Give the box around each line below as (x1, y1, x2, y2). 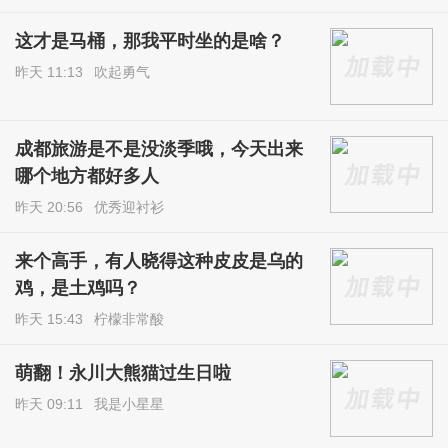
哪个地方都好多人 (15, 165, 160, 186)
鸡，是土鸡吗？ (15, 278, 142, 299)
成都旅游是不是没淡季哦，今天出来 (15, 138, 304, 159)
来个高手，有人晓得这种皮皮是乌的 (15, 251, 304, 272)
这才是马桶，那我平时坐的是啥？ (15, 31, 286, 52)
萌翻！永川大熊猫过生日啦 (15, 363, 232, 384)
